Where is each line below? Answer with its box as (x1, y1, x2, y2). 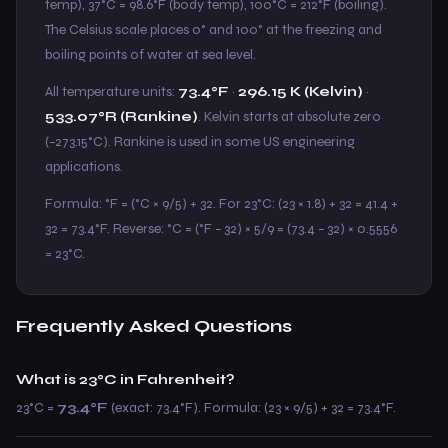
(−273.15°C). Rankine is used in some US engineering (45, 133, 355, 150)
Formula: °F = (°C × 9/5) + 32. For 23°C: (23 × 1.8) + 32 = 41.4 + (45, 195, 398, 212)
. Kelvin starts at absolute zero (198, 108, 381, 125)
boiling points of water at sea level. (45, 46, 256, 63)
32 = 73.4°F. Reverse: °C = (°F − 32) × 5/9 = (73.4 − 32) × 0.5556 (45, 220, 397, 237)
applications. (45, 158, 123, 175)
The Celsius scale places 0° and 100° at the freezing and (45, 21, 382, 38)
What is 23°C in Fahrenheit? (16, 371, 235, 388)
